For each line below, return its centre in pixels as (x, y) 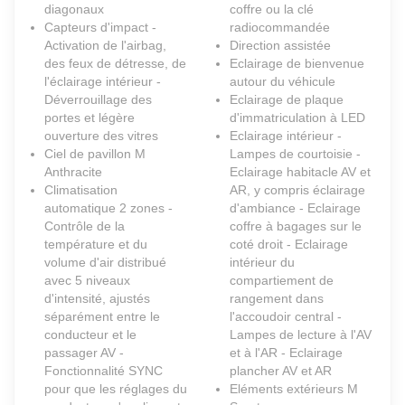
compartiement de (282, 281)
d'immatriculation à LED (297, 118)
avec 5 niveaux (87, 281)
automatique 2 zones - (108, 208)
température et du (96, 245)
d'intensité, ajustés (97, 299)
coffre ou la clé (272, 9)
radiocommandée (280, 28)
